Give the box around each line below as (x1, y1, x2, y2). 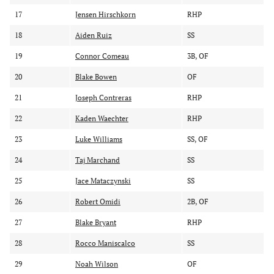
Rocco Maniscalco (75, 239, 135, 248)
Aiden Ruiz (75, 31, 112, 40)
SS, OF (187, 135, 208, 144)
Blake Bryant (75, 218, 116, 227)
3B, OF (187, 51, 209, 61)
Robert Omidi (75, 197, 120, 206)
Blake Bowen (75, 72, 117, 81)
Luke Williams (75, 135, 122, 144)
